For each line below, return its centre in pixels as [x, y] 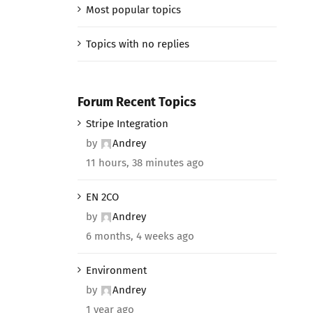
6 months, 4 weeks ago [140, 236]
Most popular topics [133, 9]
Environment [116, 270]
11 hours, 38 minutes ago [145, 162]
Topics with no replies [137, 44]
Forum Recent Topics [137, 102]
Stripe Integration [127, 123]
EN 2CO [102, 197]
